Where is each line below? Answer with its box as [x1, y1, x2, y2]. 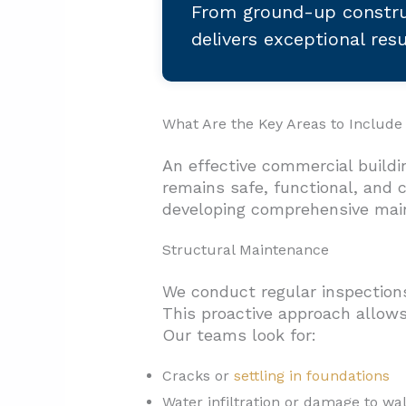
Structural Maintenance [161, 241, 329, 259]
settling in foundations [233, 367, 390, 385]
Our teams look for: [161, 325, 316, 345]
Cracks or [161, 367, 234, 385]
